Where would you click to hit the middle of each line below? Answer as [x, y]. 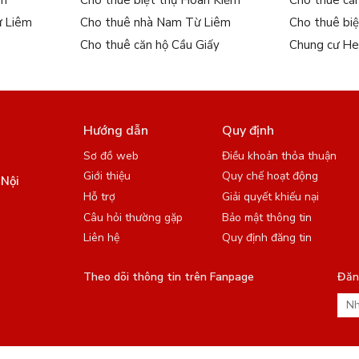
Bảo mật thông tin [266, 218]
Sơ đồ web [111, 156]
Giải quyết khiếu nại [270, 197]
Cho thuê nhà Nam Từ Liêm [156, 23]
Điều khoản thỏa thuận [279, 156]
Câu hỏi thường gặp [133, 218]
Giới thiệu [107, 176]
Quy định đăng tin [266, 238]
